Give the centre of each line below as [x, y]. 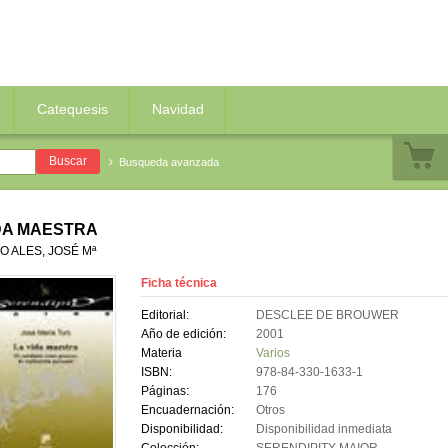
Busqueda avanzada [168, 162]
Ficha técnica [178, 283]
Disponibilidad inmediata [323, 429]
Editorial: [164, 315]
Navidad [178, 109]
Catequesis [72, 109]
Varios [272, 353]
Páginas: [164, 391]
